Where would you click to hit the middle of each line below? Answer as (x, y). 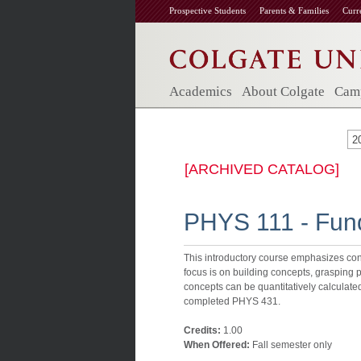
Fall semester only (291, 345)
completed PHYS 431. (232, 301)
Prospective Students (207, 10)
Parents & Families (294, 10)
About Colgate (283, 91)
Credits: (202, 330)
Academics (201, 91)
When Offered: (217, 345)
